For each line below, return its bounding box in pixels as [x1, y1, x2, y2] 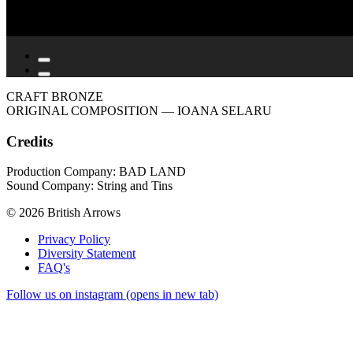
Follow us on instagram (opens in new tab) [6, 288, 218, 302]
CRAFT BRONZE [6, 89, 103, 103]
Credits [6, 132, 53, 150]
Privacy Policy [38, 232, 110, 247]
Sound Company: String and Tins [6, 179, 173, 193]
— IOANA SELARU [162, 103, 272, 117]
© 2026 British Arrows [6, 206, 121, 220]
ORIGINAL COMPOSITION [6, 103, 158, 117]
